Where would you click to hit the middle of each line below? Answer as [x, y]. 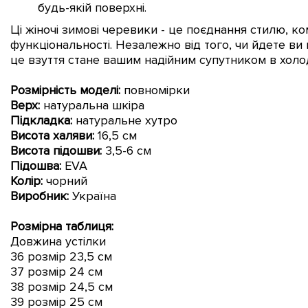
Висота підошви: [56, 150]
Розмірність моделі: [65, 90]
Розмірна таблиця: [62, 226]
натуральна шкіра [92, 105]
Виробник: [40, 196]
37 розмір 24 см [56, 271]
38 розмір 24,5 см [62, 286]
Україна [94, 196]
